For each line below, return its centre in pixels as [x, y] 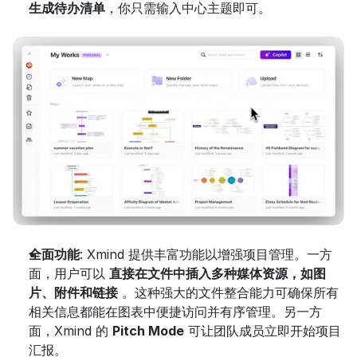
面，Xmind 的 [71, 331]
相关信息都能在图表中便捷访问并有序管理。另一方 [175, 312]
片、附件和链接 [73, 293]
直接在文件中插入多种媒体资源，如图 [218, 274]
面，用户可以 [69, 274]
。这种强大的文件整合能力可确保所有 [228, 293]
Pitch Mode [148, 331]
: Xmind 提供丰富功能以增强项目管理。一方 [206, 255]
